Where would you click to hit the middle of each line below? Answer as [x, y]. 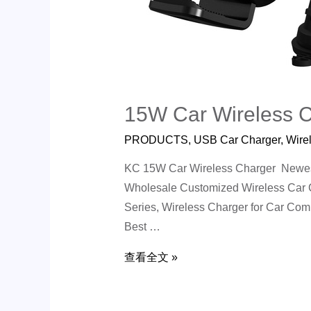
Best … [142, 226]
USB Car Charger [237, 140]
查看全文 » [151, 257]
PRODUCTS [156, 140]
